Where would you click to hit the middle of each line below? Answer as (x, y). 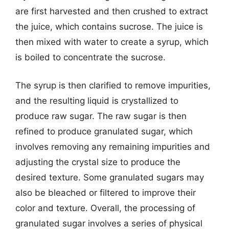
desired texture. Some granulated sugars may (110, 177)
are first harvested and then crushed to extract (112, 11)
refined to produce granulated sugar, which (104, 131)
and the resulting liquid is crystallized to (97, 101)
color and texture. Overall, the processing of (105, 208)
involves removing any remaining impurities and (113, 147)
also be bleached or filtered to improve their (106, 193)
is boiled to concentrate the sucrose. (90, 57)
